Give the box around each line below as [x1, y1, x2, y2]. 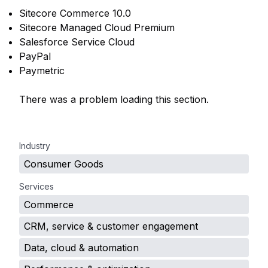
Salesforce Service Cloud [19, 36, 135, 48]
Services [19, 181, 54, 191]
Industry [19, 141, 50, 151]
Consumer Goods [24, 158, 103, 170]
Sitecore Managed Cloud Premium [19, 22, 175, 33]
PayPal [19, 50, 51, 62]
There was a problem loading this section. [19, 93, 209, 105]
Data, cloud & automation [24, 242, 139, 254]
